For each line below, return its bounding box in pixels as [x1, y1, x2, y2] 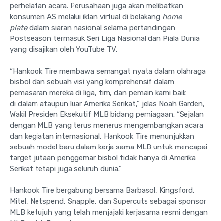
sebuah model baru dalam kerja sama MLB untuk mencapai [10, 143, 207, 152]
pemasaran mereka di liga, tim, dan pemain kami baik [10, 88, 186, 98]
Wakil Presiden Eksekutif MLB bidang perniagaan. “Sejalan [10, 110, 204, 119]
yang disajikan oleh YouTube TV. [10, 45, 117, 54]
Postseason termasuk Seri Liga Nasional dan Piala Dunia [10, 34, 200, 43]
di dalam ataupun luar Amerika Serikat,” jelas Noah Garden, [10, 99, 205, 109]
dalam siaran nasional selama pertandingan [27, 23, 175, 33]
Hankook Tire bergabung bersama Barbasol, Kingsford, [10, 186, 195, 195]
